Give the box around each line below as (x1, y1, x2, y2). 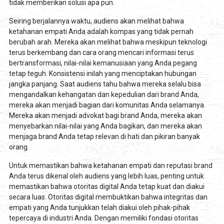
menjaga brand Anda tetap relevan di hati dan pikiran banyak (8, 132, 200, 140)
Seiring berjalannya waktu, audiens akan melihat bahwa (8, 16, 184, 25)
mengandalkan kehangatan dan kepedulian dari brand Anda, (8, 90, 199, 98)
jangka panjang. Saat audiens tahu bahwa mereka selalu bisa (8, 79, 201, 88)
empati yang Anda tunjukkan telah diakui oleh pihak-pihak (8, 203, 190, 211)
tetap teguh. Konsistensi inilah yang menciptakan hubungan (8, 69, 196, 77)
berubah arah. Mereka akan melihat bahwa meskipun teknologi (8, 37, 207, 46)
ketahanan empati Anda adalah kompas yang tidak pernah (8, 27, 193, 35)
